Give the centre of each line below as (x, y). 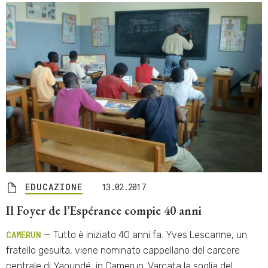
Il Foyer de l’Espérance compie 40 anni (104, 211)
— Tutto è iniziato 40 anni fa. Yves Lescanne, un (144, 235)
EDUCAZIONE (54, 187)
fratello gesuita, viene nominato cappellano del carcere (123, 251)
